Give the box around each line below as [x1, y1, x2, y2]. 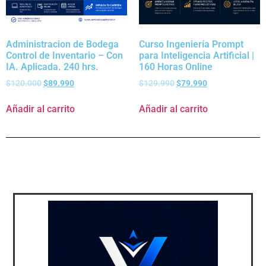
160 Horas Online [139, 61, 213, 72]
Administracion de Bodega [6, 38, 119, 50]
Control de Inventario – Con [6, 49, 123, 61]
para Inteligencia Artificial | [139, 49, 254, 61]
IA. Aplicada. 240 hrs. [6, 61, 99, 72]
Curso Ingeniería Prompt [139, 38, 243, 50]
